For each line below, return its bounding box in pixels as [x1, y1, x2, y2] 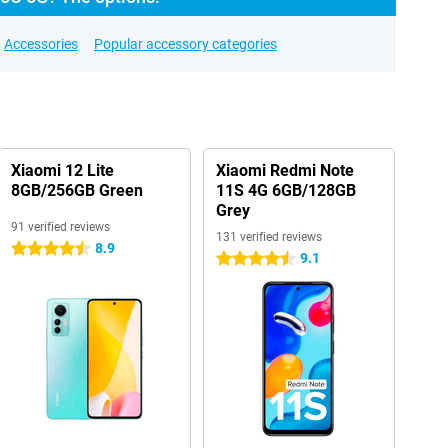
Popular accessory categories [94, 36, 277, 52]
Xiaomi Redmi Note [215, 161, 354, 180]
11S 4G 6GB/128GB [215, 181, 356, 200]
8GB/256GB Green [10, 181, 143, 200]
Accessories [4, 36, 78, 52]
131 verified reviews [215, 230, 322, 244]
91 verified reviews [10, 220, 110, 234]
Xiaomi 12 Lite [10, 161, 114, 180]
